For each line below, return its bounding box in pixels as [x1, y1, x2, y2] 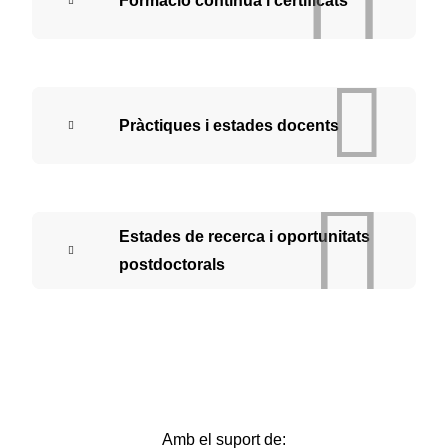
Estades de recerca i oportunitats [119, 227, 370, 245]
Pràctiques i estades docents [119, 116, 339, 134]
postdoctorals [119, 255, 225, 273]
